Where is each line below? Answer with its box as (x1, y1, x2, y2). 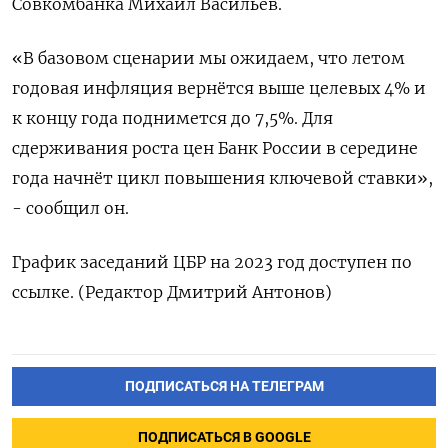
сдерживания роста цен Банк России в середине (12, 137, 418, 158)
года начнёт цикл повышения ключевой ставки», (12, 167, 433, 188)
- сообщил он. (12, 197, 129, 218)
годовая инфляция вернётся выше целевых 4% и (12, 77, 426, 98)
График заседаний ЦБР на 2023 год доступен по (12, 251, 412, 272)
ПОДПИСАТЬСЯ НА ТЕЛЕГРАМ (124, 377, 324, 395)
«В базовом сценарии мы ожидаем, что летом (12, 47, 405, 68)
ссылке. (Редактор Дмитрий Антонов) (12, 281, 332, 302)
